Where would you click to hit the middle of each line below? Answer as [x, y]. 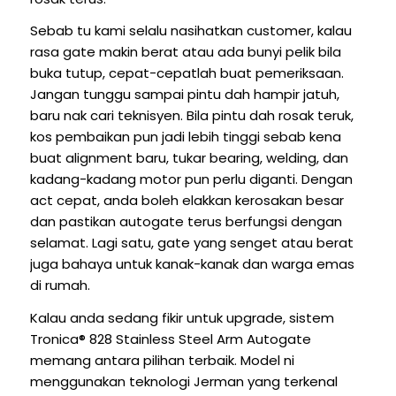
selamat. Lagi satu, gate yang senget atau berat [191, 243]
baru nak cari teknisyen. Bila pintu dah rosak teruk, [191, 116]
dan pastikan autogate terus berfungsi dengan [186, 222]
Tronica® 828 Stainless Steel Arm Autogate [170, 339]
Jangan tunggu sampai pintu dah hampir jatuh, [184, 95]
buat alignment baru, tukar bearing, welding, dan [189, 158]
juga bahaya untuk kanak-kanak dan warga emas [192, 264]
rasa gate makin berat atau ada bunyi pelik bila [185, 52]
